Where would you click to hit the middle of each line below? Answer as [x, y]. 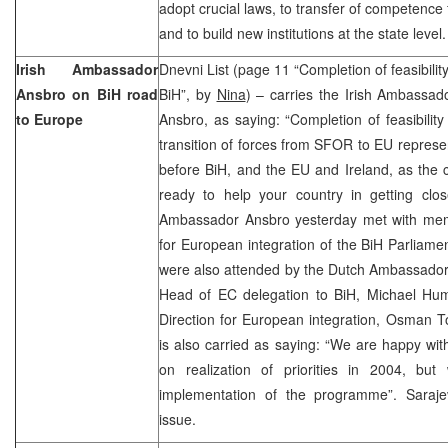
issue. [177, 418]
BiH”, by [188, 93]
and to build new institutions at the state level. [302, 32]
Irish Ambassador [87, 68]
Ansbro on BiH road [87, 93]
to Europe [49, 118]
